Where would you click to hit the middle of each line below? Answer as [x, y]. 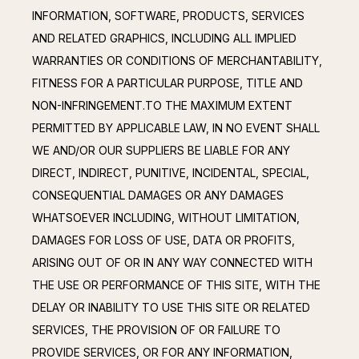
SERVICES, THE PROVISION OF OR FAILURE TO [156, 330]
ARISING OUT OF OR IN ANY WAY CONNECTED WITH [172, 263]
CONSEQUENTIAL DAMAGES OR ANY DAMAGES [158, 196]
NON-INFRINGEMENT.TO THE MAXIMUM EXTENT [162, 106]
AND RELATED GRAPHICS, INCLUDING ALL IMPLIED [164, 38]
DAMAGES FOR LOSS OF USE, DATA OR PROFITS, [163, 240]
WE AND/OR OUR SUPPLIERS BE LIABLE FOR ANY [161, 151]
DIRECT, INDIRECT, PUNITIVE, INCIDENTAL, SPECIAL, [171, 173]
